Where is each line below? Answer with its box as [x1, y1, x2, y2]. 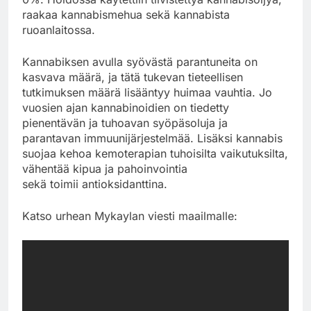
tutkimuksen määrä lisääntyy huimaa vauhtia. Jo [22, 85, 272, 99]
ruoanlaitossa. [22, 22, 95, 37]
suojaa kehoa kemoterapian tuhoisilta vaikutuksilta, [22, 146, 288, 160]
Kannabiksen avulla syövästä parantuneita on [22, 54, 258, 69]
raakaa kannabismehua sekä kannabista [22, 7, 230, 22]
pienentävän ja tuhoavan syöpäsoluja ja [22, 115, 228, 130]
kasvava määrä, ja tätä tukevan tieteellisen [22, 69, 243, 84]
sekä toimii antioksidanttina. [22, 176, 167, 191]
